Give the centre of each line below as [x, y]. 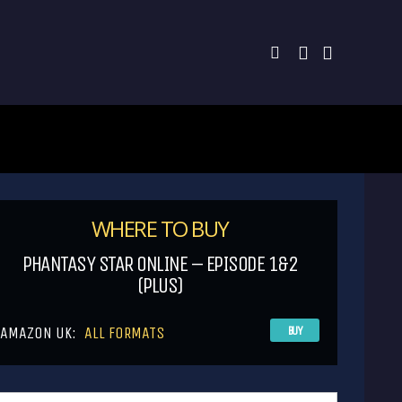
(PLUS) [160, 285]
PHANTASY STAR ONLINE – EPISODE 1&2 [160, 264]
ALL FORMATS [124, 333]
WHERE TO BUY [160, 228]
